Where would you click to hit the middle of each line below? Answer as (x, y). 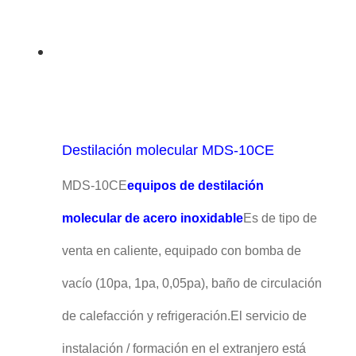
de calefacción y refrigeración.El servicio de (184, 315)
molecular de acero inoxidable (152, 218)
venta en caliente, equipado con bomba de (181, 250)
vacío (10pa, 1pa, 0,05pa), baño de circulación (192, 283)
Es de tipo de (280, 218)
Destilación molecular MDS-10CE (168, 150)
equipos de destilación (195, 185)
